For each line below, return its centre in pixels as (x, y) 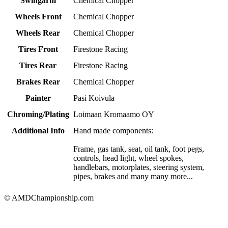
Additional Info (38, 131)
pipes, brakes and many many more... (133, 177)
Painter (38, 98)
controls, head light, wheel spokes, (129, 158)
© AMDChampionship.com (49, 198)
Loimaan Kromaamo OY (114, 115)
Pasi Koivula (94, 98)
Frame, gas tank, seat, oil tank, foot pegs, (139, 149)
